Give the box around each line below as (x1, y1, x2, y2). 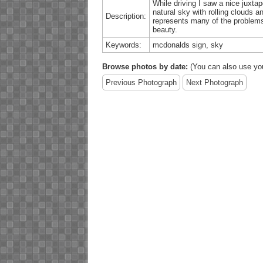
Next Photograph (186, 77, 243, 87)
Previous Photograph (105, 77, 177, 87)
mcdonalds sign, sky (152, 40, 223, 49)
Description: (105, 11, 146, 21)
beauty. (152, 25, 177, 34)
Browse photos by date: (102, 62, 188, 71)
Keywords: (105, 40, 141, 49)
